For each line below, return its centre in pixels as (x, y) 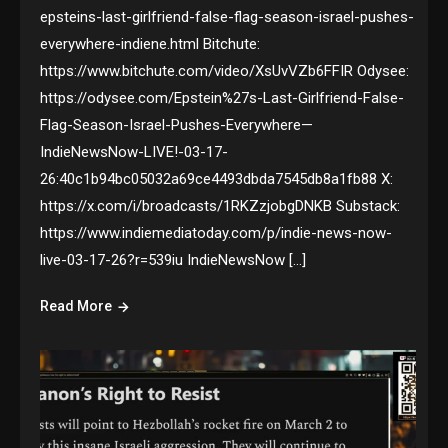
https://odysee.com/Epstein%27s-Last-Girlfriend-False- (222, 98)
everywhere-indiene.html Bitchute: (150, 44)
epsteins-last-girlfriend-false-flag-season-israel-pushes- (227, 17)
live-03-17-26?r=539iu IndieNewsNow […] (173, 260)
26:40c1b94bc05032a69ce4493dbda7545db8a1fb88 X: (217, 179)
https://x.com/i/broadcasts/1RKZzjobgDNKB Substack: (220, 206)
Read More (76, 306)
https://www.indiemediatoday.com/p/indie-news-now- (216, 233)
